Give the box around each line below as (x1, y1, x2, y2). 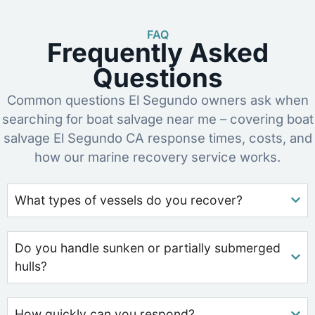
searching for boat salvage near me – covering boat (1, 110, 314, 127)
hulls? (15, 258, 47, 274)
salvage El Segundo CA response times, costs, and (3, 129, 312, 146)
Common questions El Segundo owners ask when (6, 91, 309, 108)
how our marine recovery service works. (34, 148, 281, 165)
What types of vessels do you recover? (15, 192, 243, 207)
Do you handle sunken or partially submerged (15, 240, 281, 255)
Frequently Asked (46, 36, 269, 68)
